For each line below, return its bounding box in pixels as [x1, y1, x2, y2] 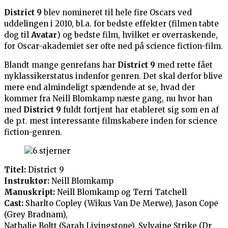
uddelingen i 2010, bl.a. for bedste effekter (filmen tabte [4, 19, 219, 29]
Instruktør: [4, 176, 49, 186]
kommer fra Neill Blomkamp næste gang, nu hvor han [4, 94, 212, 104]
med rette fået [155, 60, 213, 70]
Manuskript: [4, 187, 55, 197]
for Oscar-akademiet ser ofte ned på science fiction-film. [4, 41, 223, 51]
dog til [4, 30, 31, 40]
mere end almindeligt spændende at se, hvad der [4, 82, 195, 93]
